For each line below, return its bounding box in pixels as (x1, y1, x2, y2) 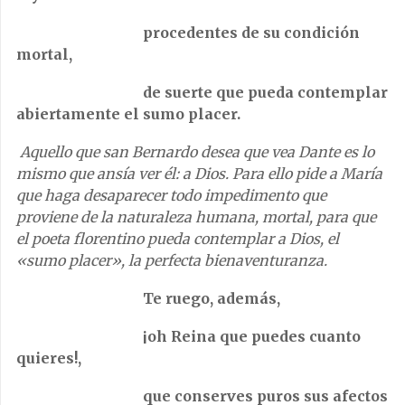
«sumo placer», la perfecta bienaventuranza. (16, 251, 327, 269)
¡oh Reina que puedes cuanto (16, 327, 361, 345)
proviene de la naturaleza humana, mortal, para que (16, 208, 376, 226)
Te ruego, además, (20, 289, 280, 307)
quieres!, (16, 349, 81, 367)
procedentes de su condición (16, 24, 360, 42)
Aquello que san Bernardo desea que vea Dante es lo (20, 143, 374, 161)
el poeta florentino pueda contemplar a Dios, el (16, 230, 339, 248)
